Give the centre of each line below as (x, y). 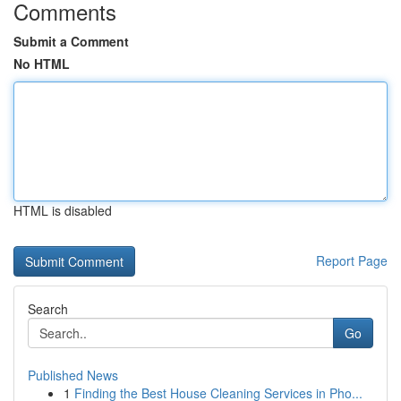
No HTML (42, 64)
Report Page (352, 260)
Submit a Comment (71, 41)
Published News (73, 375)
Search (48, 309)
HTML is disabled (63, 210)
